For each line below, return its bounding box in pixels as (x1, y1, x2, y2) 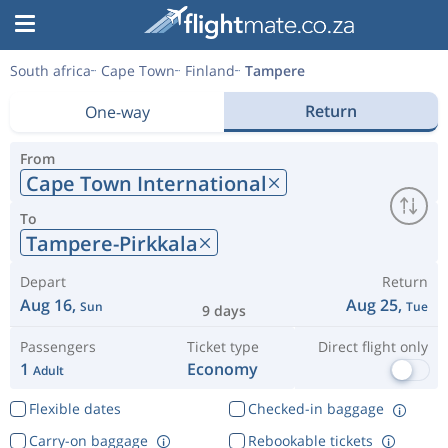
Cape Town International (26, 169, 267, 197)
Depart (20, 272, 66, 291)
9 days (202, 301, 246, 320)
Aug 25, (346, 294, 406, 316)
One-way (84, 101, 150, 123)
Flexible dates (28, 399, 121, 418)
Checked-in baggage (247, 399, 384, 418)
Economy (187, 358, 259, 380)
